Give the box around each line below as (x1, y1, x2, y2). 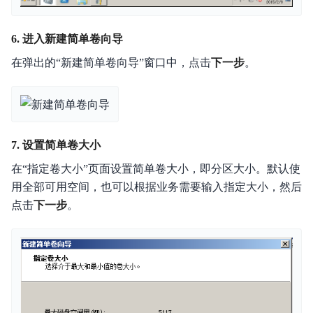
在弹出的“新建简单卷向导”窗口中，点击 (11, 57, 211, 69)
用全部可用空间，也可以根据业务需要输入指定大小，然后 (11, 181, 302, 194)
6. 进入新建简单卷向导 (11, 33, 123, 45)
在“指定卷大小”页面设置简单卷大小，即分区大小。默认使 (11, 163, 300, 175)
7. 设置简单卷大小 (11, 139, 101, 152)
